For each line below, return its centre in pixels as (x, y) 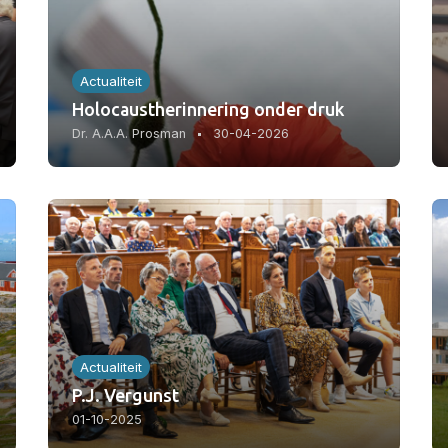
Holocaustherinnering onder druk (208, 109)
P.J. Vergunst (125, 394)
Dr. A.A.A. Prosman (129, 134)
